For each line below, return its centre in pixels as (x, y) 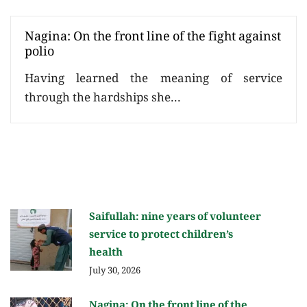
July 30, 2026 (115, 272)
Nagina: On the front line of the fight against (153, 38)
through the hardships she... (103, 99)
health (106, 254)
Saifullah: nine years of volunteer (175, 218)
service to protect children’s (161, 236)
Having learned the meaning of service (153, 80)
